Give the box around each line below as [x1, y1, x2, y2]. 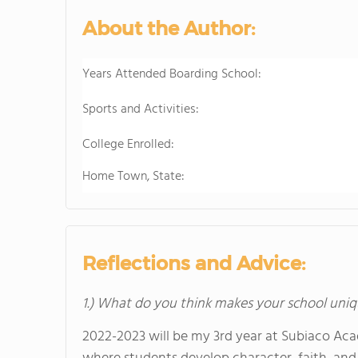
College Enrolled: [82, 134, 174, 155]
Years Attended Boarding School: [82, 64, 261, 85]
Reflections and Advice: [82, 252, 305, 275]
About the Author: [82, 17, 255, 40]
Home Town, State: [82, 166, 185, 187]
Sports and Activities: [82, 99, 199, 120]
